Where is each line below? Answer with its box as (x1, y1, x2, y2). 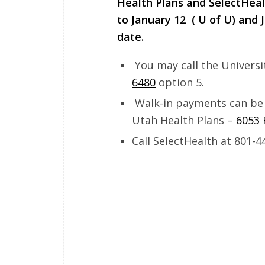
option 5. (156, 75, 204, 89)
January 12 (131, 12, 186, 27)
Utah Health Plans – (132, 112, 236, 127)
